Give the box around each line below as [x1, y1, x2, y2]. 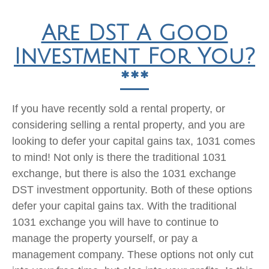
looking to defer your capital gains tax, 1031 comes [12, 135, 255, 147]
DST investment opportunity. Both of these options [12, 184, 252, 196]
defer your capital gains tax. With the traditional [12, 200, 237, 212]
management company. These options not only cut [12, 249, 253, 261]
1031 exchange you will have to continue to [12, 216, 219, 228]
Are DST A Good [41, 22, 228, 45]
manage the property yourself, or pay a [12, 232, 198, 244]
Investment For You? [14, 45, 255, 68]
